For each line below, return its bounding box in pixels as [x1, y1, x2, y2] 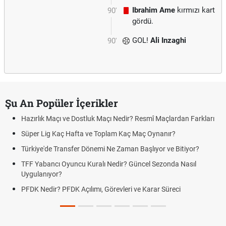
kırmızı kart [175, 6, 215, 15]
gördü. [132, 17, 153, 26]
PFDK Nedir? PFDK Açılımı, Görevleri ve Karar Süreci [21, 185, 181, 193]
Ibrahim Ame [132, 6, 175, 15]
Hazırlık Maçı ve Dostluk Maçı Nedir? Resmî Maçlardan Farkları [21, 115, 214, 123]
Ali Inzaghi [150, 36, 186, 45]
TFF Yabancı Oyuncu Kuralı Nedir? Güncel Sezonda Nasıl [21, 160, 196, 168]
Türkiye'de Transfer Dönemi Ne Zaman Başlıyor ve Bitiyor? [21, 145, 199, 153]
